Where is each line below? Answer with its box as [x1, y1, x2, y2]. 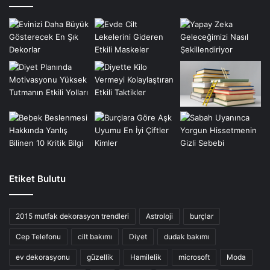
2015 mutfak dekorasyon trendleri [16, 211, 129, 221]
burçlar [190, 211, 213, 221]
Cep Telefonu [16, 231, 61, 241]
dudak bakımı [164, 231, 209, 241]
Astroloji [146, 211, 173, 221]
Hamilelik [130, 252, 162, 262]
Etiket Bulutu [9, 172, 66, 184]
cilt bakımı [78, 231, 112, 241]
